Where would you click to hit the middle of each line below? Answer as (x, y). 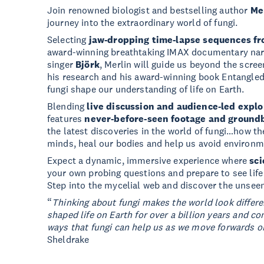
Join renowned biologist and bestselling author (149, 10)
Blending (67, 106)
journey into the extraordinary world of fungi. (143, 22)
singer (62, 64)
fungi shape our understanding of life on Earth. (146, 89)
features (66, 118)
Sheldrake (68, 239)
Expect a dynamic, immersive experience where (148, 160)
